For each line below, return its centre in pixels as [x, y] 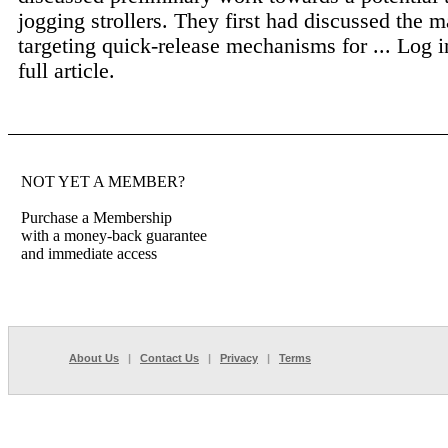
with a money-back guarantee [114, 235]
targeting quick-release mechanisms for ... [207, 45]
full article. [66, 70]
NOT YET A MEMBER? [103, 181]
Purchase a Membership [96, 217]
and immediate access [89, 253]
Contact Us [169, 358]
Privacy [239, 358]
